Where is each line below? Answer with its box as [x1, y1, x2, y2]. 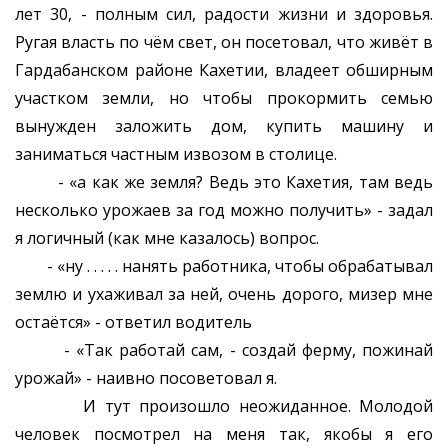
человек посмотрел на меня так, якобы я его [15, 423, 433, 446]
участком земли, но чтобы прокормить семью [15, 87, 433, 110]
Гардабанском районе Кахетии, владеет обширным [15, 59, 433, 82]
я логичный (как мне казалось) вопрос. [15, 227, 319, 250]
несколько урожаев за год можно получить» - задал [15, 199, 433, 222]
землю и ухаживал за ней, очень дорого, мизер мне [15, 283, 433, 306]
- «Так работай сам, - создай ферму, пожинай [15, 339, 433, 362]
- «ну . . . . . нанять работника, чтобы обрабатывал [15, 255, 433, 278]
